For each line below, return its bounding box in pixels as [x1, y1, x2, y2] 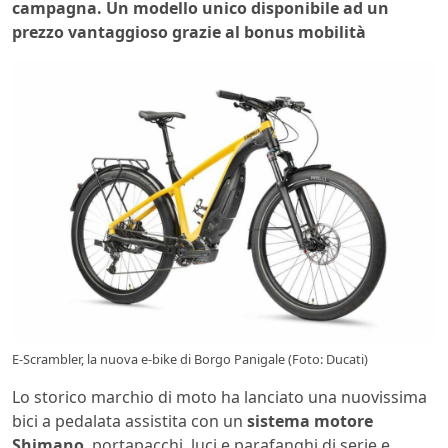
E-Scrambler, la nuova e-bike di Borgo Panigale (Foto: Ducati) [12, 350, 368, 369]
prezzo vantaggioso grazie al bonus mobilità [12, 20, 366, 43]
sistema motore [247, 410, 373, 433]
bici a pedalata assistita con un [12, 410, 247, 433]
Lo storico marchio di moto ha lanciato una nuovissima [12, 386, 427, 409]
